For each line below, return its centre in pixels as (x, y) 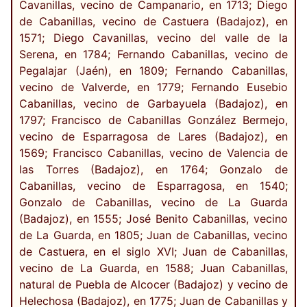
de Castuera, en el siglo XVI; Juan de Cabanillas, (153, 252)
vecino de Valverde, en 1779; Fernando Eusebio (153, 87)
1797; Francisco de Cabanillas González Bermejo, (153, 120)
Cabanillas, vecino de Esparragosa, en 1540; (153, 186)
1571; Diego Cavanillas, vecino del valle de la (153, 38)
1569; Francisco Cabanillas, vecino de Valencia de (153, 153)
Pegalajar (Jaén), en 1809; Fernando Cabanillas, (153, 71)
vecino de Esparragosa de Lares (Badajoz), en (153, 137)
